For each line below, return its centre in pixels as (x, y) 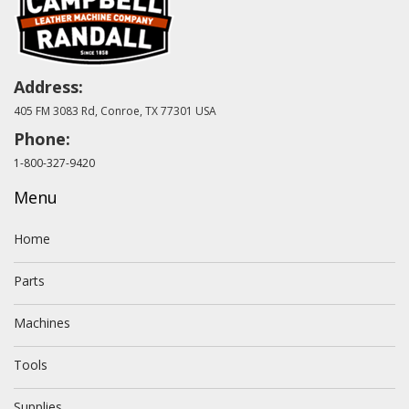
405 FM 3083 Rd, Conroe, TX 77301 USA (115, 111)
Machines (42, 323)
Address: (48, 87)
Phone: (42, 139)
